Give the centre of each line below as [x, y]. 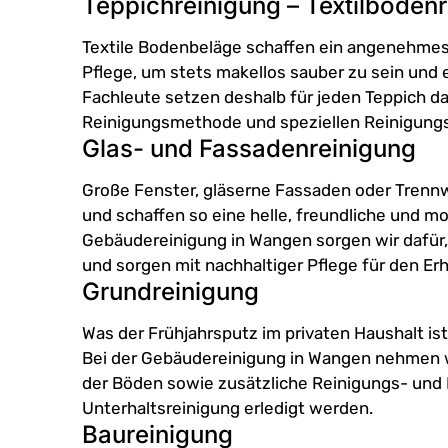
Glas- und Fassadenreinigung [249, 149]
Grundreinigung [170, 292]
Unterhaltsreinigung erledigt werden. [227, 408]
